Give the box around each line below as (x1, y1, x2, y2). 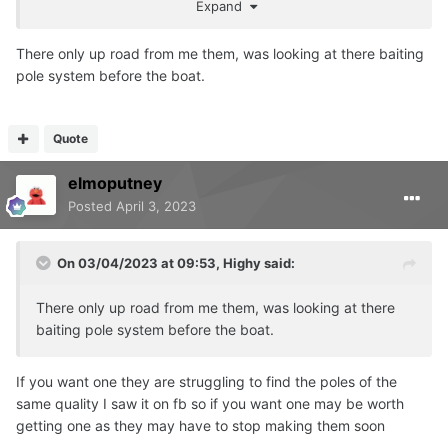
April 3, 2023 (116, 197, 196, 214)
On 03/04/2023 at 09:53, (57, 254, 223, 271)
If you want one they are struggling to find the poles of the (16, 372, 397, 390)
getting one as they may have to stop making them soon (16, 416, 389, 434)
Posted (68, 197, 116, 214)
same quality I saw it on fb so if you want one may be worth (16, 394, 404, 412)
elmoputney (68, 172, 162, 193)
